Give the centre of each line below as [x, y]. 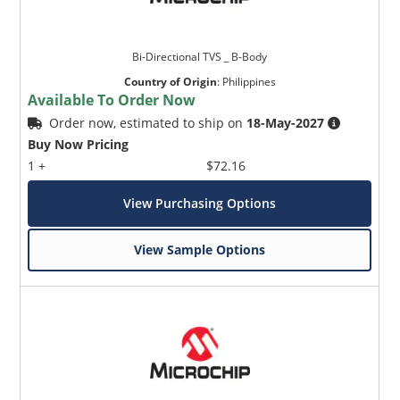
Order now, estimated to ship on [148, 122]
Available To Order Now [112, 100]
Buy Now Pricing [79, 144]
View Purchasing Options [200, 203]
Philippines [249, 81]
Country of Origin [170, 81]
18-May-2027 [286, 122]
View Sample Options [200, 249]
